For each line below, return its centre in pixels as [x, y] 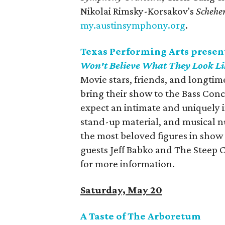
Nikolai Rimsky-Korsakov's [138, 11]
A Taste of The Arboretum [141, 216]
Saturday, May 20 [121, 190]
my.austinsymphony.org [133, 25]
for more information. [128, 164]
